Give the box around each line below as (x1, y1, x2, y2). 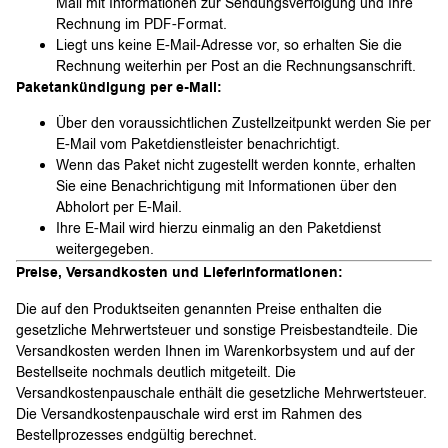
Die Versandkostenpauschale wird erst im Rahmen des (16, 404, 362, 424)
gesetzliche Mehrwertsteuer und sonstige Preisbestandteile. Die (16, 320, 418, 340)
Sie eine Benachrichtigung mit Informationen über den (56, 177, 397, 197)
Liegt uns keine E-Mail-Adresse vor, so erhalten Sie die (56, 36, 402, 55)
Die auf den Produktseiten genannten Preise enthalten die (16, 299, 382, 319)
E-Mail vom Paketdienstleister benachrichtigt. (56, 135, 340, 155)
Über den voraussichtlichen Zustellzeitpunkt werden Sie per (56, 114, 431, 134)
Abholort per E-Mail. (56, 198, 182, 218)
